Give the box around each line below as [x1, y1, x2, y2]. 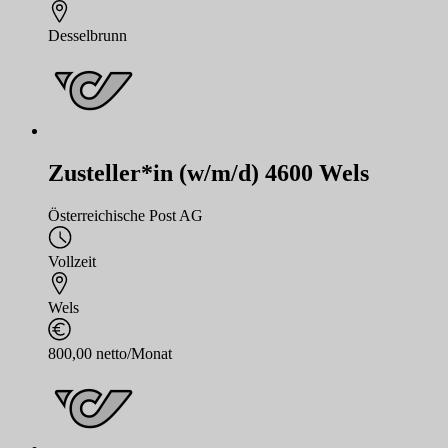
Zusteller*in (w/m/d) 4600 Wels [48, 160, 369, 186]
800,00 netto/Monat [48, 344, 172, 362]
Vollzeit [48, 252, 96, 270]
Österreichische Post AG [48, 206, 203, 224]
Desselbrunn [48, 27, 127, 45]
